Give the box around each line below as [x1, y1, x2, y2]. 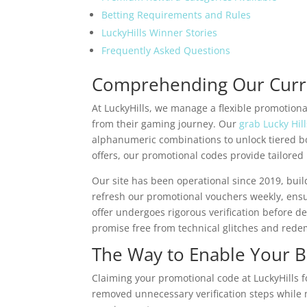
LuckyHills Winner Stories [101, 26, 218, 39]
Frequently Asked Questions [101, 44, 231, 57]
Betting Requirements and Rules [101, 8, 251, 21]
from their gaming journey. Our [92, 117, 240, 130]
